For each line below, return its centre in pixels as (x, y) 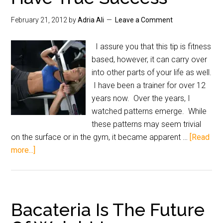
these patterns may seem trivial (147, 124)
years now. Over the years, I (141, 98)
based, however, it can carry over (150, 59)
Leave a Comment (144, 20)
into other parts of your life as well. (152, 72)
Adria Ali (91, 20)
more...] (23, 150)
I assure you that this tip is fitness (152, 47)
